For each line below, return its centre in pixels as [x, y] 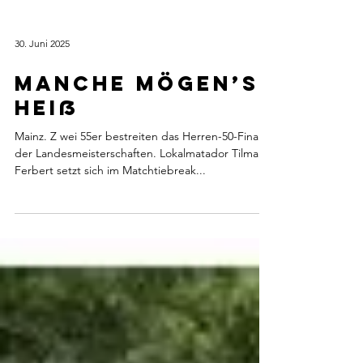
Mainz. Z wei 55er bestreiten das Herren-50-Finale [141, 169]
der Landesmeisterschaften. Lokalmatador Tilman [140, 186]
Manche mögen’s [137, 116]
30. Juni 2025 [42, 75]
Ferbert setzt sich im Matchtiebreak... [110, 203]
